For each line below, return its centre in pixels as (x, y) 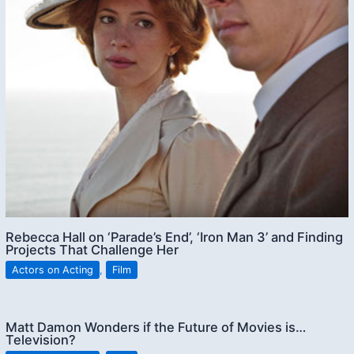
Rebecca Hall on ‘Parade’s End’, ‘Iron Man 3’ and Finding (175, 237)
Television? (41, 340)
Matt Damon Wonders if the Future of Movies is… (156, 328)
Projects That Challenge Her (92, 249)
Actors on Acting (53, 269)
